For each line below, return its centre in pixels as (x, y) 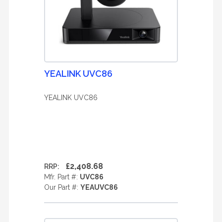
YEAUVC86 (99, 187)
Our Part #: (62, 187)
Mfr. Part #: (62, 177)
